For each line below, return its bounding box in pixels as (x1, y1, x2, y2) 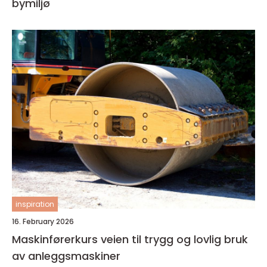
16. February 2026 (12, 216, 74, 227)
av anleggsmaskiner (12, 249, 120, 264)
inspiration (15, 199, 54, 210)
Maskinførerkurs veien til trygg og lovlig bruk (12, 232, 101, 247)
